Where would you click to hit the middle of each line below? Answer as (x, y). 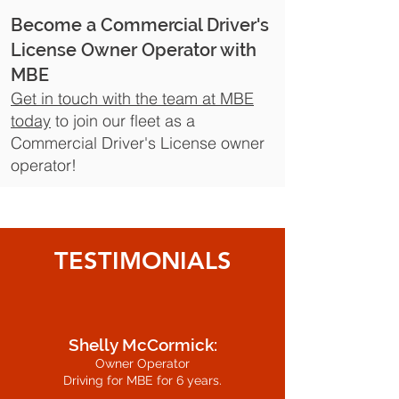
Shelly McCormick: (142, 345)
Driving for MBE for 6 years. (142, 380)
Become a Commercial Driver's (140, 25)
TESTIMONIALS (142, 261)
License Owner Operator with (134, 50)
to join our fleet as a (123, 121)
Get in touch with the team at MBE (132, 98)
